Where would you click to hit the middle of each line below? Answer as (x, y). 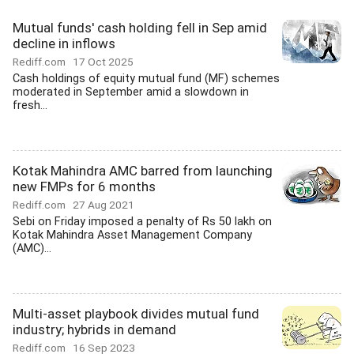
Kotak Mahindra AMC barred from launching (143, 171)
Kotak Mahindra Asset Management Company (132, 235)
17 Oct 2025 (103, 62)
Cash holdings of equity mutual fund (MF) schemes (146, 79)
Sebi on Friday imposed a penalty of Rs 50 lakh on (142, 222)
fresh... (30, 105)
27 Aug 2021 (104, 205)
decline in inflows (64, 43)
